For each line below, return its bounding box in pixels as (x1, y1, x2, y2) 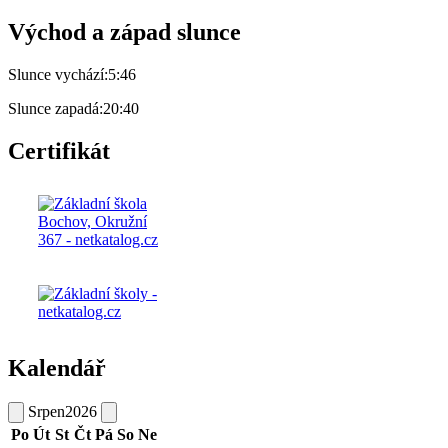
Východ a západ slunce (8, 19, 241, 45)
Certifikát (8, 137, 110, 164)
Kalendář (8, 354, 106, 381)
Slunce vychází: (8, 65, 108, 83)
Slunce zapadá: (8, 99, 103, 117)
